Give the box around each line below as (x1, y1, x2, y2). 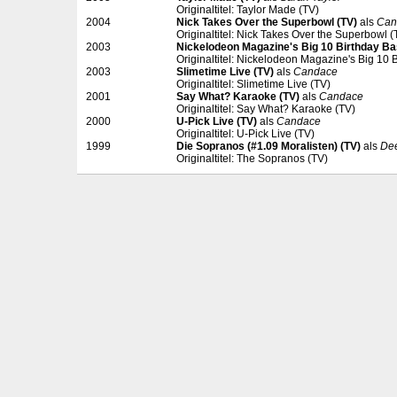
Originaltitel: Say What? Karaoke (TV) (176, 103, 355, 116)
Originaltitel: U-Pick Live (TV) (176, 128, 315, 141)
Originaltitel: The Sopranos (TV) (176, 152, 328, 166)
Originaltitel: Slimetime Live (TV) (176, 78, 331, 91)
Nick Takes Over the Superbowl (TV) (176, 16, 357, 29)
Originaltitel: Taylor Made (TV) (176, 4, 319, 17)
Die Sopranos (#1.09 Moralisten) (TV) (176, 140, 361, 153)
